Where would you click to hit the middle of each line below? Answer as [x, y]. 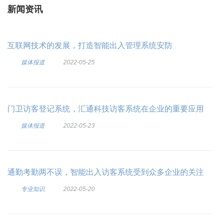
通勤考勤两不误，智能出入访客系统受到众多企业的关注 [106, 172]
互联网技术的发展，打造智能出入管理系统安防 [90, 45]
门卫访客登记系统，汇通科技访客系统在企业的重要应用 [106, 109]
